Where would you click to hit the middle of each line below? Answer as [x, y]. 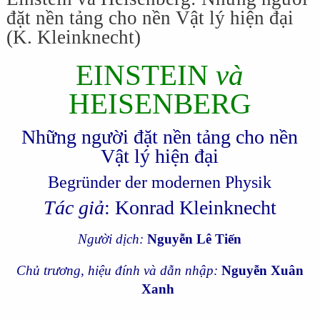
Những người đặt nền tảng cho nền [160, 136]
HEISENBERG [160, 104]
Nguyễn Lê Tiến [193, 239]
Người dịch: [111, 239]
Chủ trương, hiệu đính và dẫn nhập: [119, 271]
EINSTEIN [146, 75]
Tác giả [74, 208]
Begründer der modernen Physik [160, 182]
